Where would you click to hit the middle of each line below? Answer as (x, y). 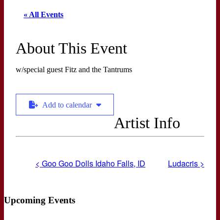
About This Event (71, 48)
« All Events (43, 14)
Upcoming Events (40, 200)
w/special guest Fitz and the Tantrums (74, 69)
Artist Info (147, 123)
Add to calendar (68, 105)
